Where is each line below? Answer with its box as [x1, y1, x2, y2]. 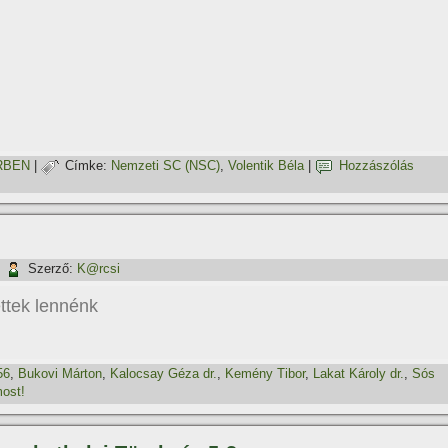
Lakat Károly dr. [313, 366, 404, 382]
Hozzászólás [339, 158, 414, 174]
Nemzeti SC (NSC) [111, 158, 220, 174]
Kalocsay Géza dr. [110, 366, 217, 382]
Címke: [65, 158, 107, 174]
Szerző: [28, 261, 73, 277]
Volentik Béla [228, 158, 304, 174]
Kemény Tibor [225, 366, 305, 382]
